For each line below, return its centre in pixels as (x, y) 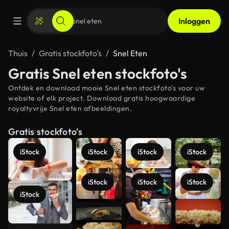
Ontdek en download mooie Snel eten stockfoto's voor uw (107, 88)
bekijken (191, 220)
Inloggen (194, 21)
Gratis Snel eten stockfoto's (97, 73)
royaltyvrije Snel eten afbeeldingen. (70, 108)
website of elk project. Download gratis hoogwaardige (102, 98)
